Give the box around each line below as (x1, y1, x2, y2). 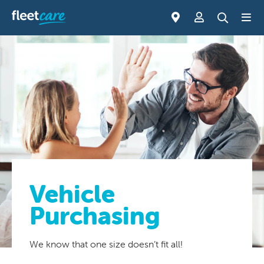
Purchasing (29, 200, 160, 230)
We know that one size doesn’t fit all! (29, 238, 183, 250)
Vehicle (29, 179, 115, 209)
